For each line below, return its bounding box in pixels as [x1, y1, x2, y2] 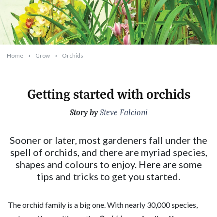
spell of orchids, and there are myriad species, [10, 146, 207, 158]
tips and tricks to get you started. [37, 170, 180, 183]
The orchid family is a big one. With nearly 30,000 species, [8, 200, 198, 210]
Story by [69, 107, 98, 118]
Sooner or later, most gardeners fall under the [10, 134, 207, 146]
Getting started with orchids [27, 85, 190, 103]
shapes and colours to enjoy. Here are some [15, 158, 202, 170]
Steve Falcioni [99, 107, 148, 118]
